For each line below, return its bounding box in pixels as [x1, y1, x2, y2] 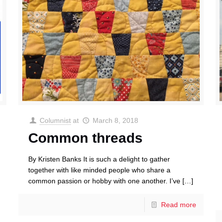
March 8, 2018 [92, 116, 138, 125]
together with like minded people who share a [28, 166, 170, 174]
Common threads [28, 130, 143, 146]
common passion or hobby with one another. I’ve [28, 177, 180, 185]
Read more [161, 201, 197, 209]
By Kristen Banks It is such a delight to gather [28, 155, 170, 164]
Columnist [40, 116, 71, 125]
